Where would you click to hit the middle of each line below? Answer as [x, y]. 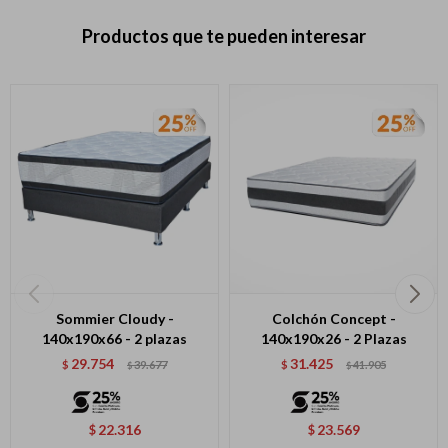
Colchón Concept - [333, 318]
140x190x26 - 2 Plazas [333, 338]
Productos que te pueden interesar [224, 35]
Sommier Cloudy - [114, 318]
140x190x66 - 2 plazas [114, 338]
